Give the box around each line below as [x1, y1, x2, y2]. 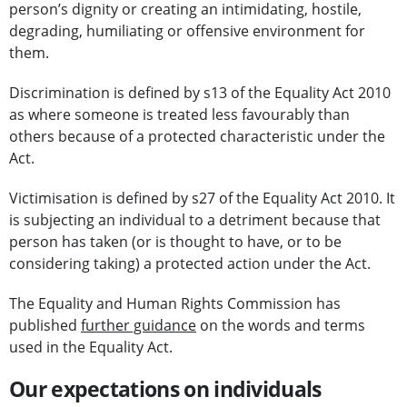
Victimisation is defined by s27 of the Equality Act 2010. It [9, 188, 395, 209]
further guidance [81, 315, 196, 336]
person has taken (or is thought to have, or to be [9, 232, 342, 253]
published [9, 315, 81, 336]
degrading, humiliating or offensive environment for [9, 21, 365, 42]
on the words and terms [196, 315, 365, 336]
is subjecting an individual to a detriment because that [9, 210, 381, 231]
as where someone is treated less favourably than [9, 104, 350, 125]
